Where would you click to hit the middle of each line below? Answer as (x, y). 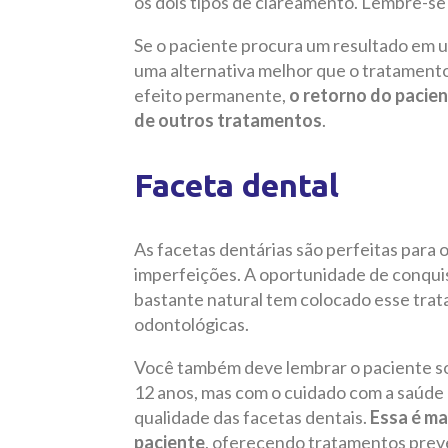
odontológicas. (191, 324)
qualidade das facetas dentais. (252, 417)
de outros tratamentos (228, 120)
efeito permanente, (211, 95)
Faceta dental (236, 185)
